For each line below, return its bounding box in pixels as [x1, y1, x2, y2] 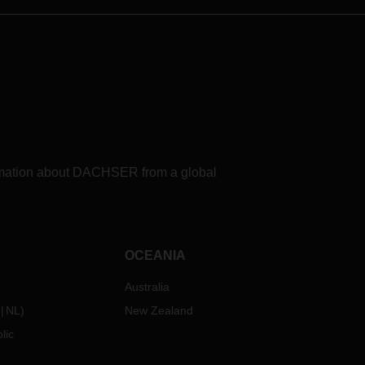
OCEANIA [125, 248, 187, 262]
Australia [125, 280, 170, 293]
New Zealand [125, 304, 194, 317]
